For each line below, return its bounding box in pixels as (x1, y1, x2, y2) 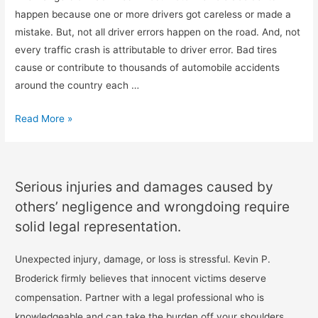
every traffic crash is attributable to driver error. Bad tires (15, 43, 278, 55)
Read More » (15, 112, 73, 124)
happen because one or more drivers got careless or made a (15, 8, 292, 20)
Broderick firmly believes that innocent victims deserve (15, 273, 267, 285)
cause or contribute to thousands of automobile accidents (15, 61, 280, 73)
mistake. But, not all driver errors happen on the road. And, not (15, 26, 301, 38)
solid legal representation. (15, 218, 182, 236)
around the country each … (15, 79, 140, 91)
